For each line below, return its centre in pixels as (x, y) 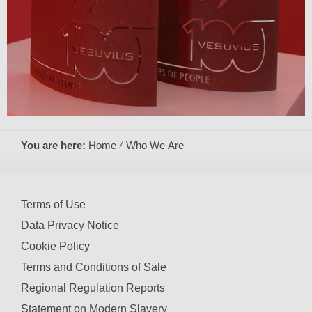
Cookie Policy (55, 246)
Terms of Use (53, 204)
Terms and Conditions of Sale (94, 267)
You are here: (55, 145)
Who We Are (155, 145)
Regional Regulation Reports (93, 288)
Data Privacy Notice (70, 225)
